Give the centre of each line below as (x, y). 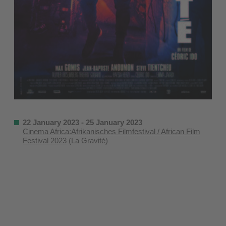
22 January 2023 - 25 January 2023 (82, 123)
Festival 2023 (45, 141)
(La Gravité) (87, 141)
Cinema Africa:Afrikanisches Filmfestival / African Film (111, 132)
